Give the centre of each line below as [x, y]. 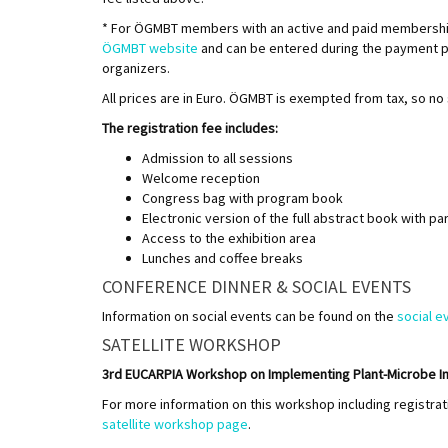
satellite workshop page [175, 423]
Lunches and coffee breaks [222, 257]
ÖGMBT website [150, 47]
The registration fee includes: [190, 127]
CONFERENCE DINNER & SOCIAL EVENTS [256, 286]
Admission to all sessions [217, 157]
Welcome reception [201, 177]
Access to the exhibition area [229, 237]
